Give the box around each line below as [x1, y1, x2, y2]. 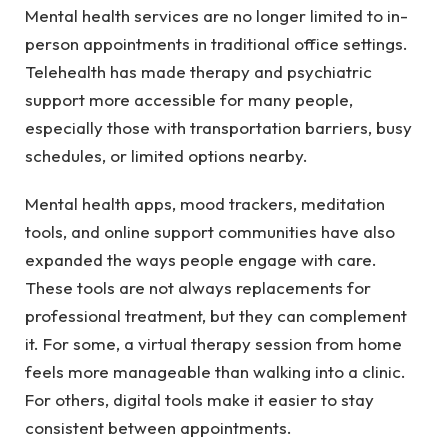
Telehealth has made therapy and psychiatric [25, 61, 372, 83]
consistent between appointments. [25, 417, 292, 439]
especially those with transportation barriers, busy [25, 117, 412, 139]
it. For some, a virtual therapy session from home [25, 333, 402, 355]
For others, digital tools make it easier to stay [25, 389, 374, 411]
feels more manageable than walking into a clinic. [25, 361, 406, 383]
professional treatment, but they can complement [25, 305, 407, 327]
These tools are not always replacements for [25, 277, 371, 299]
